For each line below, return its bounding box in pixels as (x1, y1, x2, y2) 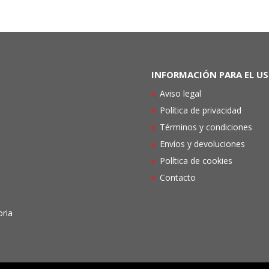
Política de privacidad (159, 104, 241, 116)
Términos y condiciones (159, 121, 252, 133)
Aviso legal (159, 88, 201, 100)
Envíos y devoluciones (159, 138, 245, 150)
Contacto (159, 172, 196, 184)
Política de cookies (159, 155, 232, 167)
